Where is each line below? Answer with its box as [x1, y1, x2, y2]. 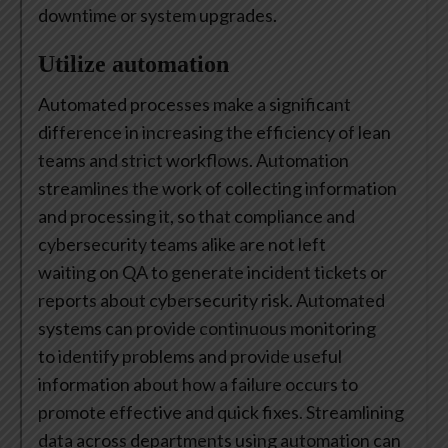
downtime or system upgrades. [38, 4, 280, 27]
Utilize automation [38, 51, 229, 78]
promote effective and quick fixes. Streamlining [38, 401, 404, 424]
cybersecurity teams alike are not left [38, 233, 326, 256]
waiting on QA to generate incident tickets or [38, 261, 387, 284]
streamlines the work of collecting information [38, 177, 397, 200]
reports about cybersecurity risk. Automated [38, 289, 385, 312]
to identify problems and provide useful [38, 345, 342, 368]
